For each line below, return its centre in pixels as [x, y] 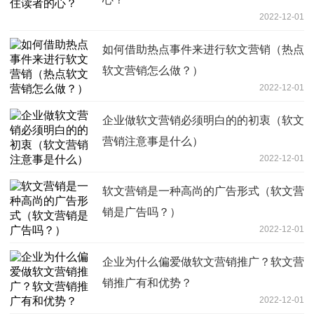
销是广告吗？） [142, 212]
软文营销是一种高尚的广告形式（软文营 [203, 191]
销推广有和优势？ [147, 283]
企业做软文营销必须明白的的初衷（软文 [203, 121]
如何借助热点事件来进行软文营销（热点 [203, 50]
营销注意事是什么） [153, 142]
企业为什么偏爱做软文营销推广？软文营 [203, 262]
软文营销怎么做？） [153, 71]
